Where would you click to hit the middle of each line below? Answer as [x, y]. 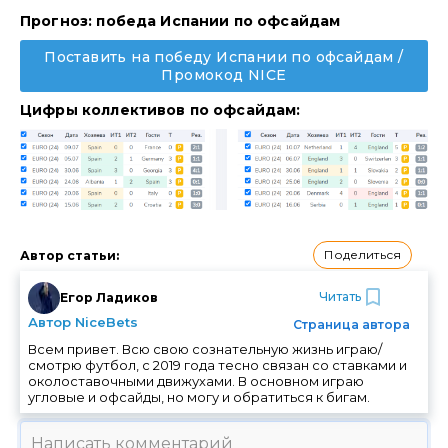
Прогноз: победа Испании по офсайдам [180, 21]
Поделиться [362, 255]
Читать [339, 297]
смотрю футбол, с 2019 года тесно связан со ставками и [217, 364]
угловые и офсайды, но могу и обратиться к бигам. [199, 396]
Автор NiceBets [83, 321]
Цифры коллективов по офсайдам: [160, 110]
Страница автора [351, 324]
